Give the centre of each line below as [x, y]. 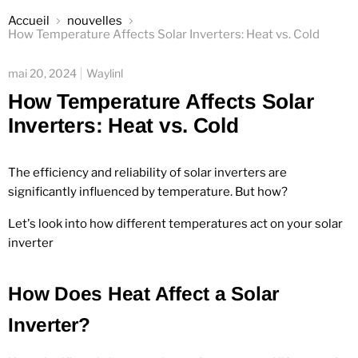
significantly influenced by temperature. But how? [148, 191]
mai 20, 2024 [42, 73]
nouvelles [95, 20]
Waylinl [105, 73]
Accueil [29, 20]
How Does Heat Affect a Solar [144, 293]
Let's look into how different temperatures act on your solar [175, 223]
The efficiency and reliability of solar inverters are [147, 172]
